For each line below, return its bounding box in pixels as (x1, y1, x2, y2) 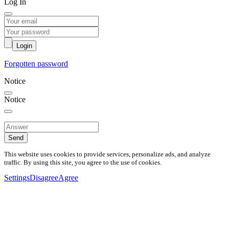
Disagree (30, 173, 58, 182)
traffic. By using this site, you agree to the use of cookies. (4, 158, 162, 166)
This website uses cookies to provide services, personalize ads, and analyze (4, 150, 211, 158)
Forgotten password (4, 59, 68, 68)
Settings (4, 173, 30, 182)
